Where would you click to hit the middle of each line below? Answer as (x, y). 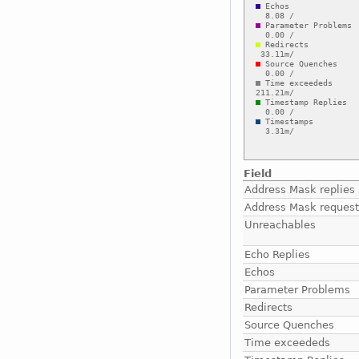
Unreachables (280, 224)
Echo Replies (278, 254)
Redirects (269, 307)
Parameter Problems (298, 289)
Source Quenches (290, 325)
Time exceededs (288, 342)
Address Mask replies (300, 189)
